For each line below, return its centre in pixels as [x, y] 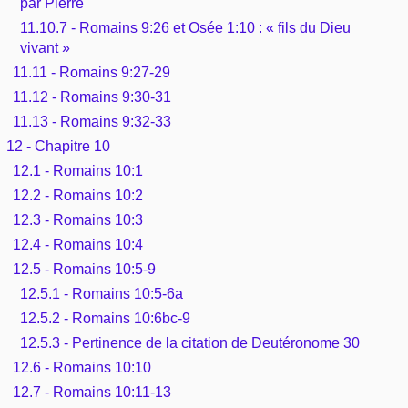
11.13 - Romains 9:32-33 [92, 121]
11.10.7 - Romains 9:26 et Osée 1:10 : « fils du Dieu [185, 27]
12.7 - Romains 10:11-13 [92, 392]
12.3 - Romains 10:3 [78, 219]
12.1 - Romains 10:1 [78, 170]
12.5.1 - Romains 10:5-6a [101, 293]
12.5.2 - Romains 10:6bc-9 [105, 318]
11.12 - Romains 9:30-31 [92, 97]
